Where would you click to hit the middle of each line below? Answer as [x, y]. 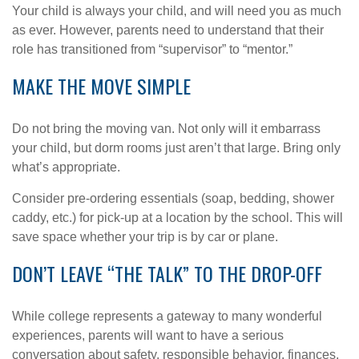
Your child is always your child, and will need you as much [177, 11]
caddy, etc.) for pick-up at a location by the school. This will [177, 218]
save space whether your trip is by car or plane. [145, 237]
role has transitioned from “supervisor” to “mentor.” [152, 49]
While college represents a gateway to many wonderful [167, 316]
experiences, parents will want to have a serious [148, 335]
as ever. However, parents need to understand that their [168, 30]
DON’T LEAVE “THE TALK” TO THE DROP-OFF [167, 273]
